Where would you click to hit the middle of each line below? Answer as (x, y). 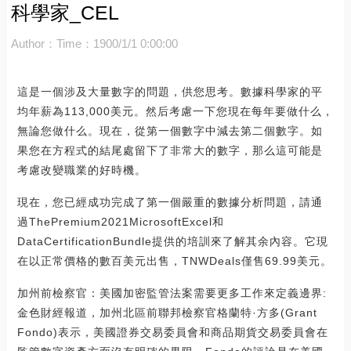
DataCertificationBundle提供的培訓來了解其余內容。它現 (172, 241)
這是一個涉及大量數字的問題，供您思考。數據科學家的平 (170, 91)
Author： (33, 43)
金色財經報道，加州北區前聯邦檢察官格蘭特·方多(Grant (167, 312)
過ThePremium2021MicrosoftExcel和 (120, 221)
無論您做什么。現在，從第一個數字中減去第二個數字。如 (170, 130)
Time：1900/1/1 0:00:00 (117, 43)
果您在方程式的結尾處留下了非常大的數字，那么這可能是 (170, 150)
